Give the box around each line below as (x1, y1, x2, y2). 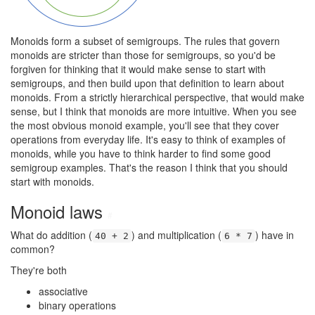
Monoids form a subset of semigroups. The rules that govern (11, 34, 280, 48)
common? (11, 242, 55, 256)
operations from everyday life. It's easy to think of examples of (11, 132, 285, 146)
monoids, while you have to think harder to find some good (11, 146, 271, 160)
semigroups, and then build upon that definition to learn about (11, 76, 284, 90)
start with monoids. (11, 174, 94, 188)
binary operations (39, 298, 116, 312)
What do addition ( (11, 228, 92, 242)
